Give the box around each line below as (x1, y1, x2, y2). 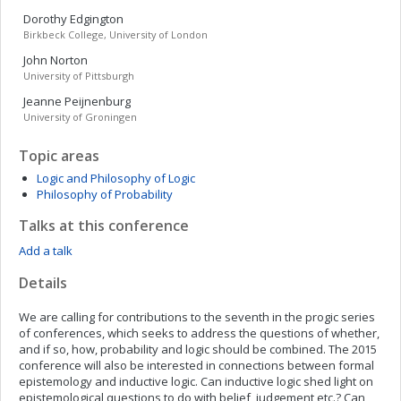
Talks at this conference (19, 216, 189, 235)
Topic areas (19, 146, 99, 166)
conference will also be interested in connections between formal (19, 357, 374, 373)
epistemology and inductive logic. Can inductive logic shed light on (19, 373, 373, 389)
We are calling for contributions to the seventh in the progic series (19, 309, 375, 325)
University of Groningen (23, 110, 137, 124)
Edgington (70, 11, 124, 27)
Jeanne (23, 93, 62, 109)
